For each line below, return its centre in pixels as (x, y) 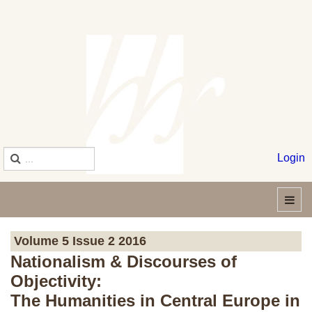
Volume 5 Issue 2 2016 (80, 241)
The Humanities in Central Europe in (155, 301)
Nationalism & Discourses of (124, 262)
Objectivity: (56, 281)
